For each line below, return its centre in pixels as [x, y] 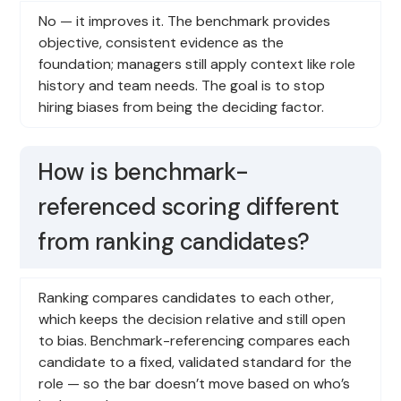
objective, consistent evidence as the [162, 42]
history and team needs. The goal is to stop [182, 85]
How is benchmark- [143, 171]
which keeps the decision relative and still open [192, 319]
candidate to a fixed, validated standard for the [196, 362]
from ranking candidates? [174, 241]
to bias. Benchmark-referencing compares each [195, 340]
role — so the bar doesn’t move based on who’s [195, 383]
